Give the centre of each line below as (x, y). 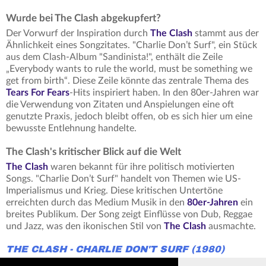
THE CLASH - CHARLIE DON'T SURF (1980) (115, 250)
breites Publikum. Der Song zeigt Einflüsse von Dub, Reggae (129, 215)
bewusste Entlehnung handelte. (71, 129)
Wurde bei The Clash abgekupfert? (83, 18)
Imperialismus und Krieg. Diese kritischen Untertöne (114, 191)
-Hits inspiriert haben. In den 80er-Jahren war (164, 93)
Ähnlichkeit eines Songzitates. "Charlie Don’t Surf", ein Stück (132, 45)
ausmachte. (231, 227)
